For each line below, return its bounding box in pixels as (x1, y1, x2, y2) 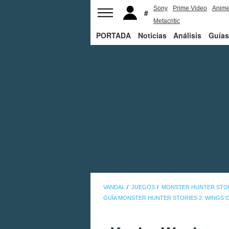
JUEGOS (131, 184, 155, 191)
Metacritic (153, 17, 180, 25)
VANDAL (103, 184, 125, 191)
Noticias (138, 30, 167, 40)
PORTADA (96, 30, 131, 40)
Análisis (173, 30, 202, 40)
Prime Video (173, 5, 207, 12)
